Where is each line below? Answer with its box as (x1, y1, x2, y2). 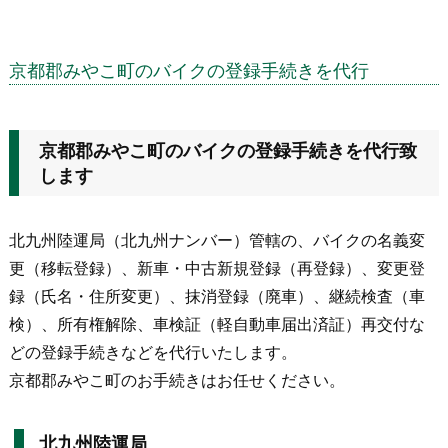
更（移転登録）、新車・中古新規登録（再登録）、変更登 (9, 258, 425, 279)
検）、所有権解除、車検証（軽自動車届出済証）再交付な (9, 314, 425, 335)
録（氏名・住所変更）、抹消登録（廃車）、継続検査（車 (9, 286, 425, 307)
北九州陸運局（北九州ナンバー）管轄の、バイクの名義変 (9, 230, 425, 251)
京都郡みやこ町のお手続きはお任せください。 (9, 370, 345, 391)
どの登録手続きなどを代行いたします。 (9, 342, 297, 363)
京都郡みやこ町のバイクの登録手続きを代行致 (39, 140, 417, 162)
